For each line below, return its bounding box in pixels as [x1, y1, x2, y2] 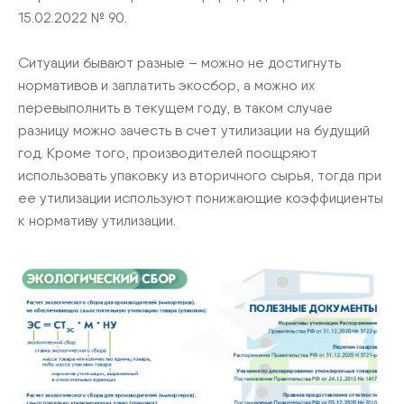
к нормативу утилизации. [18, 212, 176, 229]
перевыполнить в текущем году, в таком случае [18, 99, 333, 116]
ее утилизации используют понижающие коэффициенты [18, 189, 383, 207]
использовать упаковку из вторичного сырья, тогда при [18, 167, 381, 184]
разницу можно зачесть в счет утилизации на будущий [18, 122, 370, 139]
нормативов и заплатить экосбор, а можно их [18, 77, 315, 94]
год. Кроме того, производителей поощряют [18, 144, 317, 161]
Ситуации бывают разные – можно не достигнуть [18, 54, 341, 71]
